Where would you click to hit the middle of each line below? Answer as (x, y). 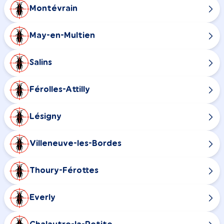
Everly (42, 198)
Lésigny (45, 117)
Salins (41, 63)
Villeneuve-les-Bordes (75, 144)
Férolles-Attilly (60, 90)
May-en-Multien (62, 36)
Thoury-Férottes (64, 171)
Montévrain (53, 9)
